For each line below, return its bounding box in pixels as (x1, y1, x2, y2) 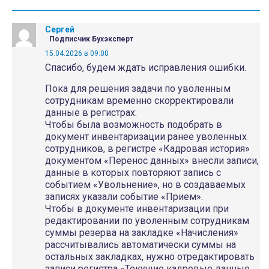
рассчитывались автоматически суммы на (45, 239, 236, 250)
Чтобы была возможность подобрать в (45, 119, 222, 130)
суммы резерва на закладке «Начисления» (45, 227, 238, 238)
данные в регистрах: (45, 107, 137, 118)
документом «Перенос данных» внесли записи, (45, 155, 259, 166)
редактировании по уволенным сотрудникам (45, 215, 249, 226)
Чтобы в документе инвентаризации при (45, 203, 229, 214)
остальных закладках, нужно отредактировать (45, 251, 255, 262)
